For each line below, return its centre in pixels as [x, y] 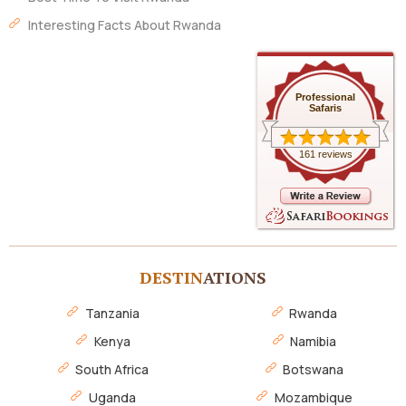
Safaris [325, 108]
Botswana [314, 370]
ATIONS [235, 278]
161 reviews [325, 155]
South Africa [112, 370]
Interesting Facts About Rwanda [125, 25]
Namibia [314, 342]
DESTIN [171, 278]
